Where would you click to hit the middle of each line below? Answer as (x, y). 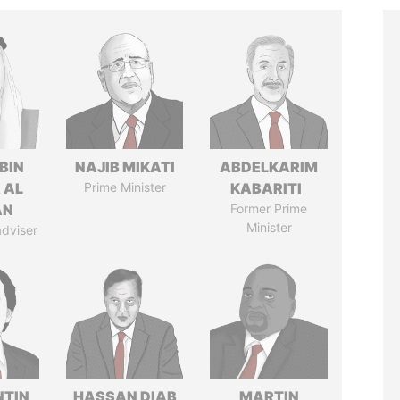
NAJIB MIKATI (125, 167)
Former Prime (269, 208)
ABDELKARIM (269, 167)
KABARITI (269, 188)
